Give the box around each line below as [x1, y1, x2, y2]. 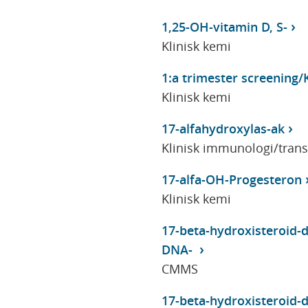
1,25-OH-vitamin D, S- [161, 18, 287, 35]
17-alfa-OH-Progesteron [161, 170, 302, 188]
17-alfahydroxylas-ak [161, 120, 285, 137]
